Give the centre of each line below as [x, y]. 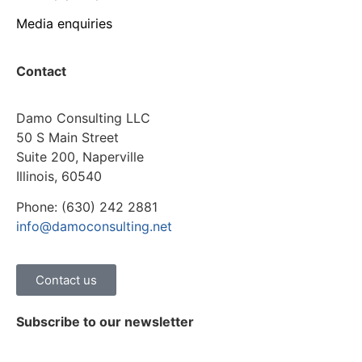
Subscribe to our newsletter [105, 321]
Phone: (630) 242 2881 [87, 207]
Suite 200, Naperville [80, 157]
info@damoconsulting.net [94, 227]
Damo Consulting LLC [83, 118]
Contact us [66, 280]
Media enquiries [64, 24]
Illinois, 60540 [61, 177]
